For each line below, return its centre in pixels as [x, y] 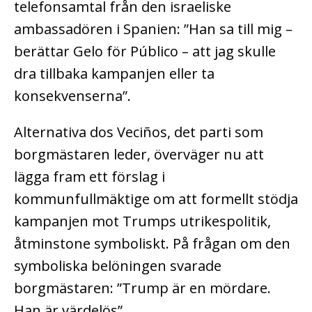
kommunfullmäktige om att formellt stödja [156, 199]
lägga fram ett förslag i [89, 177]
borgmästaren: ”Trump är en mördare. [142, 288]
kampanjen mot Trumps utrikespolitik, [142, 221]
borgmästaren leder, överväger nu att [139, 155]
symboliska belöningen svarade [118, 266]
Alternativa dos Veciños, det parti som [139, 132]
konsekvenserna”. [72, 96]
